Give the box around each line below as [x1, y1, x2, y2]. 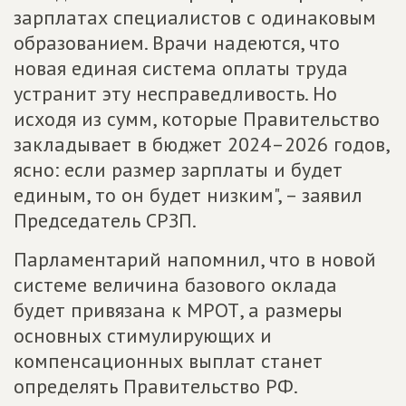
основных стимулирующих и [14, 323, 272, 348]
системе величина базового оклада [14, 272, 337, 297]
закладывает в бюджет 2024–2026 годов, [14, 131, 389, 157]
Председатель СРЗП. [14, 208, 197, 233]
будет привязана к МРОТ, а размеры [14, 297, 343, 323]
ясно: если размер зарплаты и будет [14, 157, 343, 182]
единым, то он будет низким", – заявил [14, 182, 362, 208]
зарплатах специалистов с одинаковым [14, 5, 376, 30]
